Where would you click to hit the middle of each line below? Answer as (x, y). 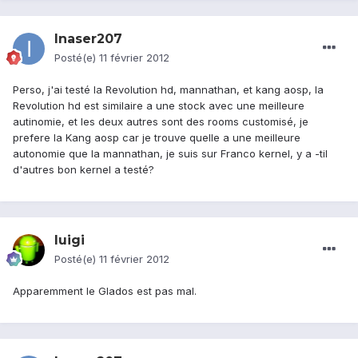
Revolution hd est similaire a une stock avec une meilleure (159, 106)
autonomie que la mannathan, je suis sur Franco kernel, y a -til (170, 154)
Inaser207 (88, 39)
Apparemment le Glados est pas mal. (105, 291)
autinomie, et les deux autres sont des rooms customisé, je (161, 122)
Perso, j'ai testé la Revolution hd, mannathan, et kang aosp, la (168, 90)
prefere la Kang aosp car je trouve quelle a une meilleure (157, 138)
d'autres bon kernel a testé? (84, 170)
